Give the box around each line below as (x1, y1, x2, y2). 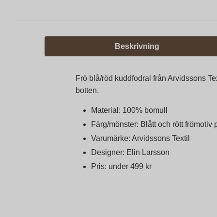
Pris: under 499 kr (91, 162, 152, 170)
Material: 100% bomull (91, 106, 168, 114)
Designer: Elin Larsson (91, 148, 170, 156)
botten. (76, 86, 99, 94)
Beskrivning (115, 42, 160, 50)
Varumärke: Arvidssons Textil (91, 134, 190, 142)
